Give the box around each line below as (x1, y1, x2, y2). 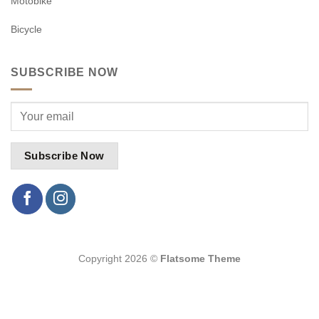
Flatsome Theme (160, 253, 241, 265)
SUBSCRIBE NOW (11, 66, 118, 78)
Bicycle (11, 23, 42, 35)
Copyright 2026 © (78, 253, 160, 265)
